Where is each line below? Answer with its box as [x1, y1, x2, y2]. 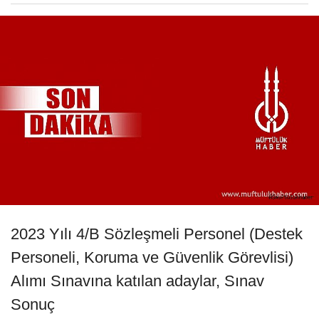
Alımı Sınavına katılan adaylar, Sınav [11, 271, 264, 290]
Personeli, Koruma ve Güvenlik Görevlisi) [11, 248, 293, 266]
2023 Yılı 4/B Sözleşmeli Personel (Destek [11, 224, 303, 243]
